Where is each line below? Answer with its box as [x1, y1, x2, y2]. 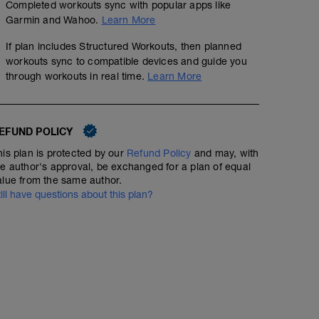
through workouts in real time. [6, 70, 148, 83]
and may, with [191, 147, 259, 159]
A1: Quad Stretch [35, 301, 122, 314]
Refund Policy [127, 147, 192, 159]
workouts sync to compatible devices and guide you [6, 56, 247, 68]
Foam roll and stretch [35, 214, 161, 229]
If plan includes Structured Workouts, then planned [6, 41, 242, 53]
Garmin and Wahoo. [6, 14, 102, 26]
